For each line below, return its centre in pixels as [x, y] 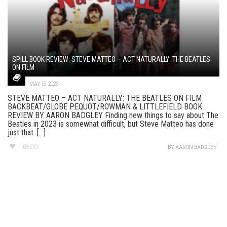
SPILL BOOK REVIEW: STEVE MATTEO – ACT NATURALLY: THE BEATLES [111, 60]
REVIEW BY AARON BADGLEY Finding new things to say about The [113, 116]
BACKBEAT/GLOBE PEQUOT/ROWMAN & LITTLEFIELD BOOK [105, 107]
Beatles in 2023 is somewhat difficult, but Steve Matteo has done [111, 124]
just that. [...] [27, 133]
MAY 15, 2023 [44, 84]
